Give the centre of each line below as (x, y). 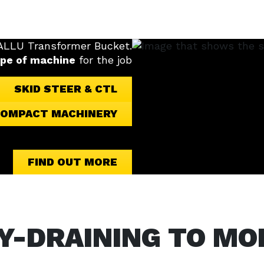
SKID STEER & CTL (66, 89)
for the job (104, 60)
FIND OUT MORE (72, 162)
